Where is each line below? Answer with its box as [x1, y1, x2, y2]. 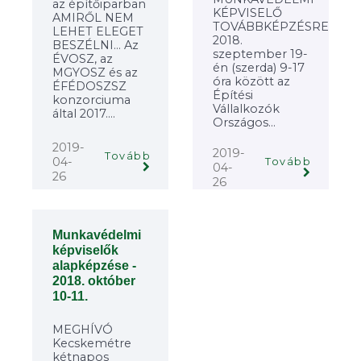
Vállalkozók [213, 101, 280, 116]
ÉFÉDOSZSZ [52, 79, 127, 94]
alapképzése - [52, 258, 136, 272]
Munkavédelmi [52, 227, 141, 242]
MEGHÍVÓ [52, 322, 113, 337]
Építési [213, 87, 253, 102]
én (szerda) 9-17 [213, 60, 305, 75]
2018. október [52, 273, 135, 288]
